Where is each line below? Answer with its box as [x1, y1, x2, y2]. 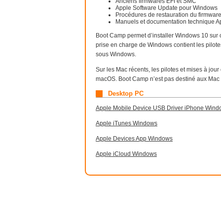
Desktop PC [108, 90, 144, 97]
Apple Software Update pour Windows [115, 4, 218, 11]
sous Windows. [96, 51, 136, 58]
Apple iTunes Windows [96, 120, 157, 127]
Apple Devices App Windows [96, 135, 173, 142]
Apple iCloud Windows [96, 150, 157, 157]
